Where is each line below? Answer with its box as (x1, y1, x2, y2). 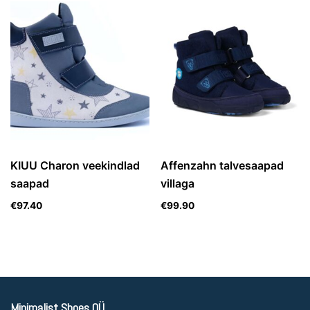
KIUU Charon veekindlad (10, 158, 140, 173)
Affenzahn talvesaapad (161, 158, 284, 173)
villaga (161, 176, 195, 191)
